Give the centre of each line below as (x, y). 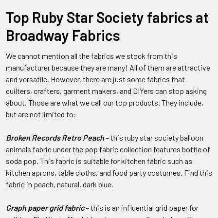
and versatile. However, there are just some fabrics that (95, 79)
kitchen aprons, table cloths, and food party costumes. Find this (109, 172)
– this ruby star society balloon (154, 137)
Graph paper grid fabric (45, 207)
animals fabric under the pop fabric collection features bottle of (108, 149)
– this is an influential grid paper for (142, 207)
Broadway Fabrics (63, 35)
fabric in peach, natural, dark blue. (60, 184)
